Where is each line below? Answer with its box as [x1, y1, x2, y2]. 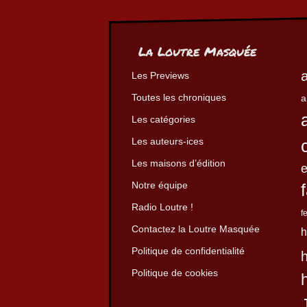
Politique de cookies [132, 267, 218, 278]
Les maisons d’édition [132, 158, 225, 169]
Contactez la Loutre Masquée [132, 223, 260, 234]
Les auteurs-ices [132, 136, 204, 147]
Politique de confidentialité [132, 245, 245, 256]
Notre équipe [132, 180, 188, 191]
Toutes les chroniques [132, 92, 226, 103]
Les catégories [132, 114, 195, 125]
